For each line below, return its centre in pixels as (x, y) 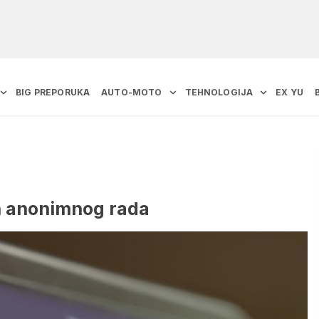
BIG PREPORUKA (53, 93)
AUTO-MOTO (132, 93)
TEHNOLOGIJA (219, 93)
